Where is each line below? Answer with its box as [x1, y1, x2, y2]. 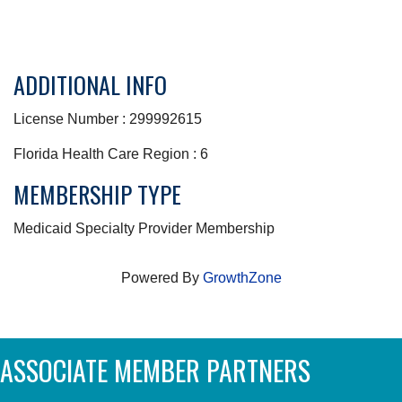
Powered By [120, 270, 203, 286]
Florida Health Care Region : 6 [13, 146, 208, 162]
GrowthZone [202, 270, 282, 286]
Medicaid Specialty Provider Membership [13, 221, 275, 237]
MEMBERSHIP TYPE [13, 177, 181, 213]
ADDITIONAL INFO [13, 67, 167, 103]
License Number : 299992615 [13, 111, 202, 127]
